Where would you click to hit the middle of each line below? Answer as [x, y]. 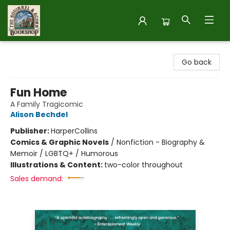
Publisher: [31, 131]
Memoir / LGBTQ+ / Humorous [64, 154]
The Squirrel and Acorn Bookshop [66, 51]
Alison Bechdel [39, 114]
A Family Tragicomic [47, 104]
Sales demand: [37, 179]
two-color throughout [143, 165]
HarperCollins [74, 131]
